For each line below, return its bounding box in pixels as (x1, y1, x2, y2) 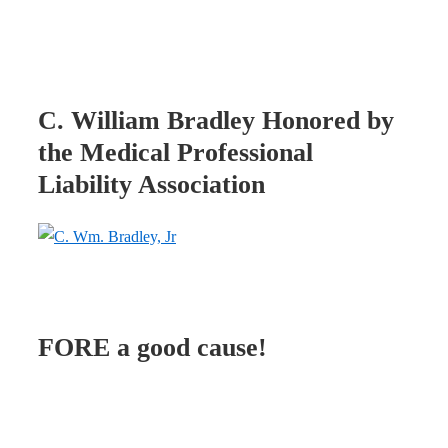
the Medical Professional (38, 137, 313, 167)
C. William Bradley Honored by (38, 105, 394, 135)
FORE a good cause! (38, 333, 267, 363)
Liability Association (38, 169, 265, 199)
